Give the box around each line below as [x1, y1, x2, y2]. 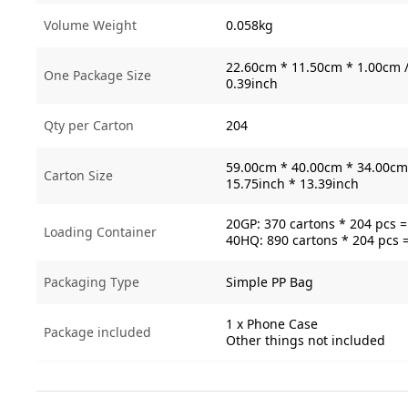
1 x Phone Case [226, 315, 318, 332]
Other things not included [226, 331, 385, 349]
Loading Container [44, 223, 157, 240]
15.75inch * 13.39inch [226, 175, 359, 192]
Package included [44, 323, 151, 341]
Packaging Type [44, 273, 139, 291]
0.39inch [226, 75, 278, 92]
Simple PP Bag [226, 273, 313, 291]
